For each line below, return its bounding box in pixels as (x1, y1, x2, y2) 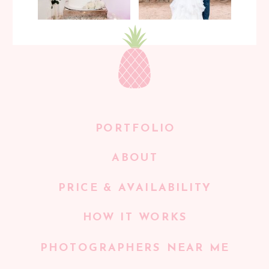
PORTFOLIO (95, 122, 176, 134)
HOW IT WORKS (82, 211, 189, 223)
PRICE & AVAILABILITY (58, 182, 213, 193)
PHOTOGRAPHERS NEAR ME (40, 242, 230, 253)
